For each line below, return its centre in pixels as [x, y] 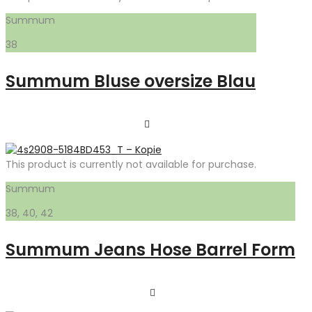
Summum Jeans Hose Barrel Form [150, 250]
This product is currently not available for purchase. [131, 164]
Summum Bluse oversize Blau [131, 81]
